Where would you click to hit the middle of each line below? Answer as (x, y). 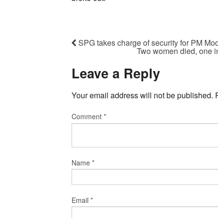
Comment (88, 116)
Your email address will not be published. (142, 95)
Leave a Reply (116, 73)
